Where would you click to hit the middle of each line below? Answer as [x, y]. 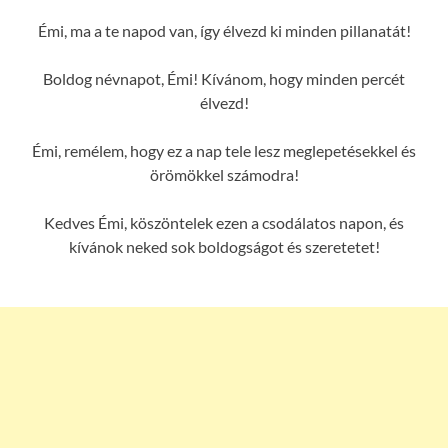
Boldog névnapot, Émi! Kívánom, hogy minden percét [224, 78]
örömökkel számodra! [224, 174]
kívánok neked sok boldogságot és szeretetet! [224, 246]
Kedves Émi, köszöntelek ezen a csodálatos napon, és [224, 222]
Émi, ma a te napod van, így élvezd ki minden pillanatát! [224, 30]
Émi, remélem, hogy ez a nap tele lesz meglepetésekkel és [224, 150]
